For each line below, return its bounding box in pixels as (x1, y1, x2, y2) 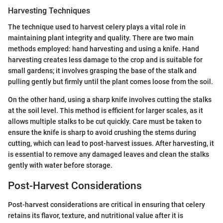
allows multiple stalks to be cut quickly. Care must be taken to (8, 117, 202, 125)
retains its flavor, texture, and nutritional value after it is (8, 212, 183, 220)
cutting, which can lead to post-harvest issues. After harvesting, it (8, 139, 214, 147)
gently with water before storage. (8, 161, 112, 169)
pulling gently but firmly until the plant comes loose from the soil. (8, 77, 213, 86)
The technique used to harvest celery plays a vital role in (8, 22, 186, 31)
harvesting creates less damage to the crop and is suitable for (8, 55, 203, 64)
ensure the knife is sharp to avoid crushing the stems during (8, 128, 196, 136)
